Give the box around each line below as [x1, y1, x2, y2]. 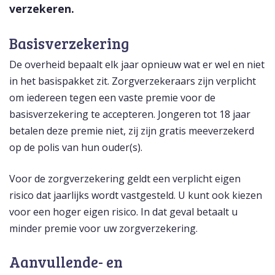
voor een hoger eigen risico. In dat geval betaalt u [9, 205, 238, 219]
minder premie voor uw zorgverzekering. [9, 222, 198, 236]
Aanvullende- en [9, 252, 123, 273]
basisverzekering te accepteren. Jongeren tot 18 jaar [9, 107, 250, 122]
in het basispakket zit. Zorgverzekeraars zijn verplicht [9, 74, 256, 88]
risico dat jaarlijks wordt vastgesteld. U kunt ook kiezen [9, 188, 262, 203]
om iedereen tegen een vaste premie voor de [9, 91, 215, 105]
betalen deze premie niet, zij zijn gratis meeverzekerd [9, 124, 254, 138]
